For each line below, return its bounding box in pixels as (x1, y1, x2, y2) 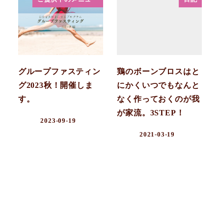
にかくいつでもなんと (117, 81, 200, 89)
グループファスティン (18, 67, 101, 76)
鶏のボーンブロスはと (117, 67, 200, 76)
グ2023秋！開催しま (18, 81, 93, 89)
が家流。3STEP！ (117, 108, 185, 117)
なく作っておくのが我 (117, 94, 200, 103)
